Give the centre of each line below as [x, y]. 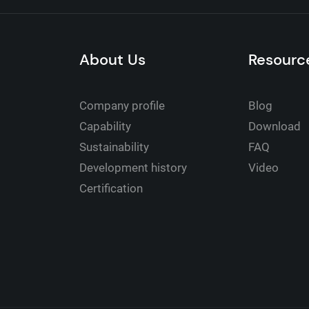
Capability [105, 127]
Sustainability [114, 147]
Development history [133, 168]
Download [275, 127]
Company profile [122, 106]
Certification [111, 189]
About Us [112, 60]
